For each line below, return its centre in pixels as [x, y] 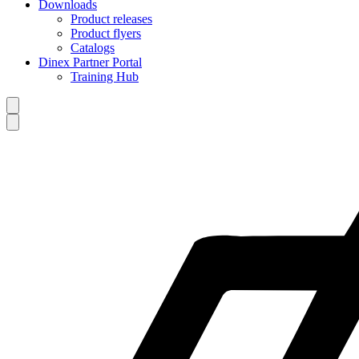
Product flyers [106, 34]
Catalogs [93, 48]
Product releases [111, 19]
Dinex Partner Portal [90, 63]
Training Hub [105, 77]
